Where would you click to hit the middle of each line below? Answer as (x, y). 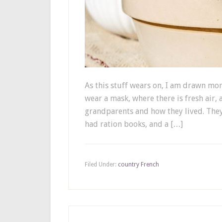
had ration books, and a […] (134, 124)
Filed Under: (101, 165)
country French (139, 165)
